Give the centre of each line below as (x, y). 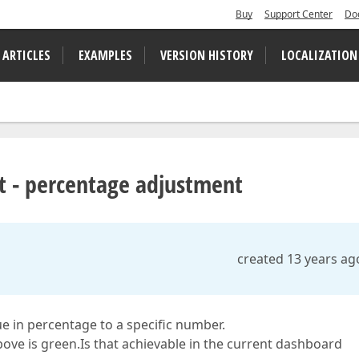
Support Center (298, 14)
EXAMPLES (105, 55)
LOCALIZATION (319, 55)
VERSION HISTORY (207, 55)
